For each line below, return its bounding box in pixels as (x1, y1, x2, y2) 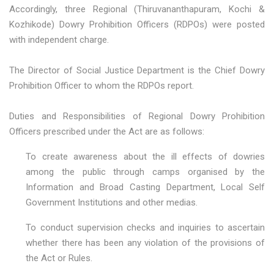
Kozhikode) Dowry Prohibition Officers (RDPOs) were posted (9, 19, 265, 30)
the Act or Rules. (26, 253, 93, 264)
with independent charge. (9, 34, 111, 45)
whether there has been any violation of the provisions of (26, 237, 265, 248)
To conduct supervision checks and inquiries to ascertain (26, 222, 265, 233)
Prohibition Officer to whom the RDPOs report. (9, 80, 194, 91)
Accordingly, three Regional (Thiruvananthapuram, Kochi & (9, 4, 265, 15)
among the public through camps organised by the (26, 166, 265, 177)
